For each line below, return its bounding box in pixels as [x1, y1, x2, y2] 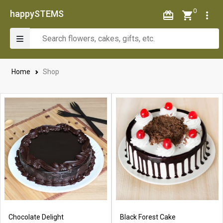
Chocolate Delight [8, 213, 64, 221]
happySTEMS [10, 8, 64, 19]
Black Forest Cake [120, 213, 176, 221]
